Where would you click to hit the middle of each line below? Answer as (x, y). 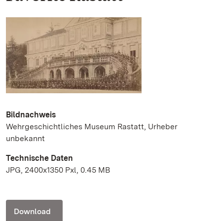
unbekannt (25, 139)
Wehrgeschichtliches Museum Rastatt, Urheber (92, 127)
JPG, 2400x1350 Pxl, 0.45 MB (58, 170)
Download (32, 212)
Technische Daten (39, 158)
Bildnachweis (31, 115)
